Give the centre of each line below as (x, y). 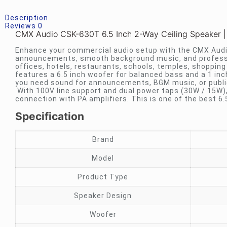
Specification (49, 116)
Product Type (103, 177)
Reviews (22, 26)
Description (27, 18)
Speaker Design (103, 196)
